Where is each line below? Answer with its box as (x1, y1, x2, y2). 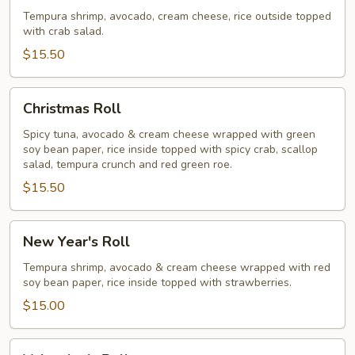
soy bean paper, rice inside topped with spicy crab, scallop (23, 142, 318, 157)
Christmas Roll (23, 99, 121, 118)
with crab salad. (23, 24, 104, 39)
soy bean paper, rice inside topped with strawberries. (23, 275, 292, 290)
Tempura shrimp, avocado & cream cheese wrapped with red (23, 260, 330, 275)
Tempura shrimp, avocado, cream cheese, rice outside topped (23, 9, 331, 24)
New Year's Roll (23, 232, 130, 251)
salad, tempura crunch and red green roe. (23, 157, 232, 172)
